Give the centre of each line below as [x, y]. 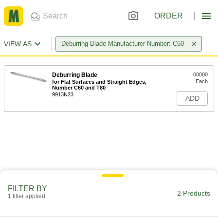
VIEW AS [18, 44]
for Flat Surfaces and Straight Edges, [99, 82]
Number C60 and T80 [79, 88]
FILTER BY [27, 189]
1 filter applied [27, 196]
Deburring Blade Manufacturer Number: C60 [123, 44]
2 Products [194, 193]
